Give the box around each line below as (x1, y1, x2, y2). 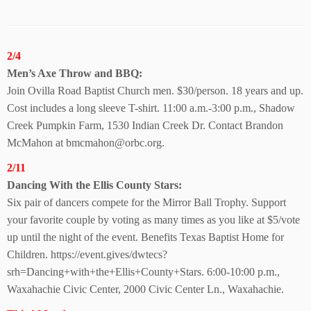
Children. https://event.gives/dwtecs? (7, 249, 167, 260)
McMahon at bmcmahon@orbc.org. (7, 137, 165, 149)
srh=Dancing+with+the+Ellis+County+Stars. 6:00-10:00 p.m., (7, 266, 280, 278)
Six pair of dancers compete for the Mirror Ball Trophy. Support (7, 196, 286, 208)
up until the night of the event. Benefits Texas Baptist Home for (7, 231, 284, 243)
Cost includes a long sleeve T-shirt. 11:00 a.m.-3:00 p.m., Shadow (7, 102, 295, 114)
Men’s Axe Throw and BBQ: (7, 67, 142, 79)
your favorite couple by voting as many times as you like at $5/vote (7, 214, 300, 226)
